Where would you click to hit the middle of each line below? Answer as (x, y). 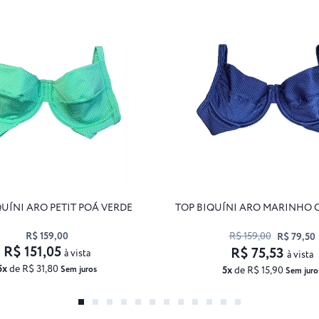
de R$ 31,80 (34, 269)
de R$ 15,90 (259, 270)
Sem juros (79, 269)
